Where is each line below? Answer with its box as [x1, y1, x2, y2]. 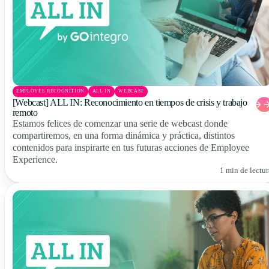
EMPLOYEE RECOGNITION [16, 88, 85, 94]
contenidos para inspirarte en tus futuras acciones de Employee [12, 142, 249, 153]
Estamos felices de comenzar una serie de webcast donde [12, 118, 228, 128]
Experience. [12, 154, 58, 165]
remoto [12, 107, 38, 118]
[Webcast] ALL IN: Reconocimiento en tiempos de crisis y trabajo [12, 97, 247, 107]
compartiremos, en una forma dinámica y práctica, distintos [12, 130, 235, 141]
